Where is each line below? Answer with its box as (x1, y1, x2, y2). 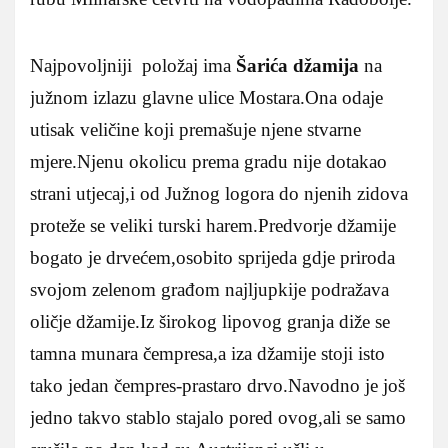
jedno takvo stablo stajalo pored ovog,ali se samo (30, 406, 406, 428)
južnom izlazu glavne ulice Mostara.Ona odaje (30, 86, 383, 108)
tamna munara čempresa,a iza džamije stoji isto (30, 342, 385, 364)
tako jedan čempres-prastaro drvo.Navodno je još (30, 374, 405, 396)
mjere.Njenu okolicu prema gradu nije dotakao (30, 150, 387, 172)
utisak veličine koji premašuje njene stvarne (30, 118, 361, 140)
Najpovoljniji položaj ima (30, 54, 236, 76)
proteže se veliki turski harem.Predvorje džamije (30, 214, 396, 236)
